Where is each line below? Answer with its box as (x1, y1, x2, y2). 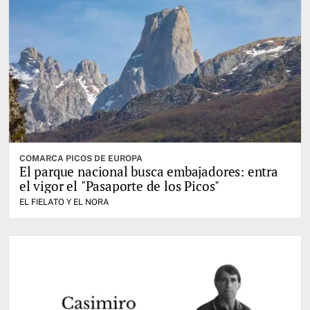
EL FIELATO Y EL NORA (19, 197, 109, 208)
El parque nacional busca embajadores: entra (19, 163, 278, 181)
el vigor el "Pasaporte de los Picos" (19, 177, 220, 195)
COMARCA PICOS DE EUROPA (19, 154, 143, 164)
